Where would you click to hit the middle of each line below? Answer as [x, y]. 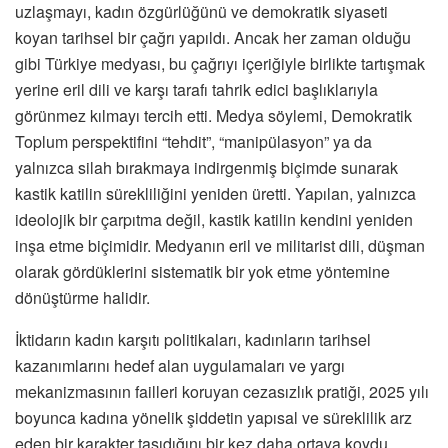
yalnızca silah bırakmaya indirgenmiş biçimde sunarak [206, 168]
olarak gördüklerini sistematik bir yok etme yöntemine [202, 272]
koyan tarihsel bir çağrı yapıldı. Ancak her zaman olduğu [213, 38]
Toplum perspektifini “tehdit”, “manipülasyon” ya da [193, 142]
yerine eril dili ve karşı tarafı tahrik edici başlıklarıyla [196, 90]
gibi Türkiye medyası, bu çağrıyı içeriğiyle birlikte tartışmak [220, 64]
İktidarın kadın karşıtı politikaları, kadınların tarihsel [193, 340]
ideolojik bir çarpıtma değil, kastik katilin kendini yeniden [214, 220]
